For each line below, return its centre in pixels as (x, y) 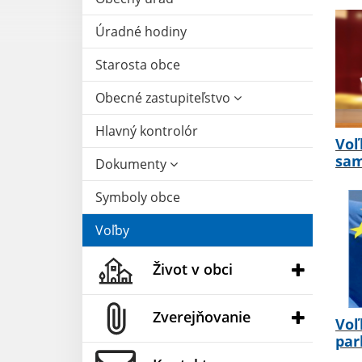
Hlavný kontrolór (147, 130)
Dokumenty (133, 164)
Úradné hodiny (141, 31)
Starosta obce (138, 64)
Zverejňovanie (202, 316)
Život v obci (193, 269)
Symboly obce (138, 197)
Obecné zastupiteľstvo (164, 97)
